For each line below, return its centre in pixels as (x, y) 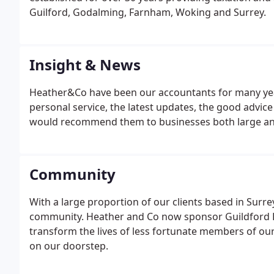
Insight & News (85, 65)
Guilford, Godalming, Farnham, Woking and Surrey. (148, 12)
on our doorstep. (69, 246)
